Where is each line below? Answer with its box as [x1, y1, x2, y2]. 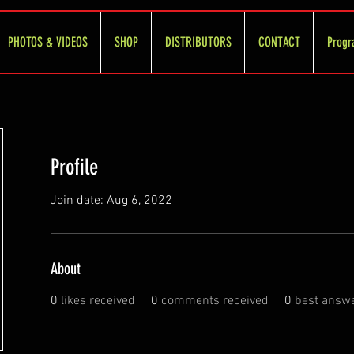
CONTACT [258, 34, 300, 50]
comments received [161, 293, 269, 309]
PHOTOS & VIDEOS [7, 34, 88, 50]
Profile [51, 154, 98, 180]
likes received [61, 293, 135, 309]
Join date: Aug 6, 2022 [51, 193, 172, 209]
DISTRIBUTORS [164, 34, 232, 50]
